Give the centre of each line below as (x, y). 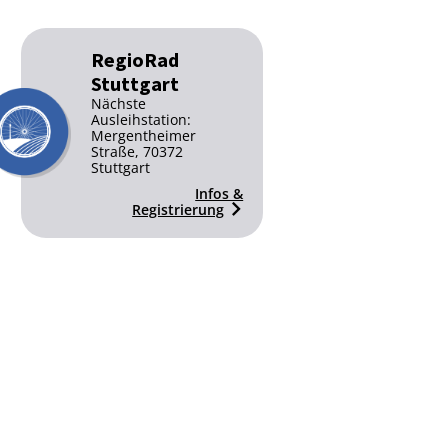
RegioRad (134, 59)
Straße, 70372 (136, 151)
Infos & (219, 193)
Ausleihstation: (140, 119)
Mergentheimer (143, 135)
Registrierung (178, 209)
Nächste (118, 103)
